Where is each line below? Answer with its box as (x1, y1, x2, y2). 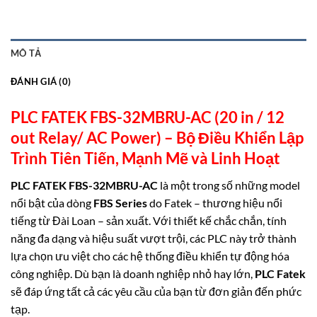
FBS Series (93, 196, 147, 210)
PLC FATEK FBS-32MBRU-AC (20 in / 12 (11, 108, 284, 127)
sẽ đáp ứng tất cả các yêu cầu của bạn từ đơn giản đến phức (11, 284, 301, 299)
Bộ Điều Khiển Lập (173, 128, 304, 148)
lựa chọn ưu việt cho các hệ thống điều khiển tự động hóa (11, 249, 289, 263)
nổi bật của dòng (11, 196, 93, 210)
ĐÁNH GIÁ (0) (11, 76, 71, 88)
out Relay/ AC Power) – (11, 128, 173, 148)
